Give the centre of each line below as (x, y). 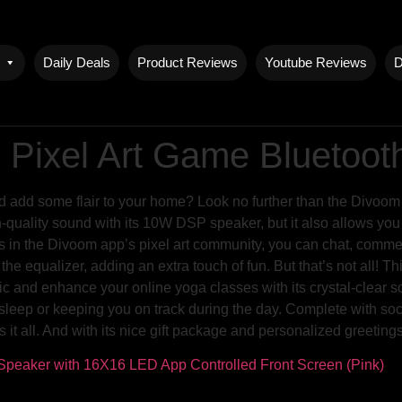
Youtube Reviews (316, 62)
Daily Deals (77, 62)
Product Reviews (188, 62)
